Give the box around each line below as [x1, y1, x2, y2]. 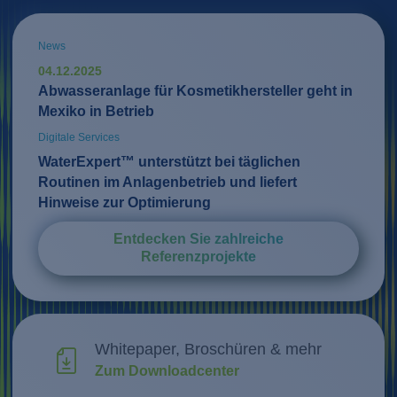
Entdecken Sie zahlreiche [113, 231, 284, 247]
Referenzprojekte [141, 249, 256, 265]
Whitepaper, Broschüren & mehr [94, 340, 322, 359]
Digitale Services [37, 130, 120, 144]
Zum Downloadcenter [94, 363, 239, 379]
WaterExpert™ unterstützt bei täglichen [37, 153, 300, 169]
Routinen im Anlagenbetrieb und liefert [37, 174, 297, 190]
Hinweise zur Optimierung [37, 194, 211, 210]
